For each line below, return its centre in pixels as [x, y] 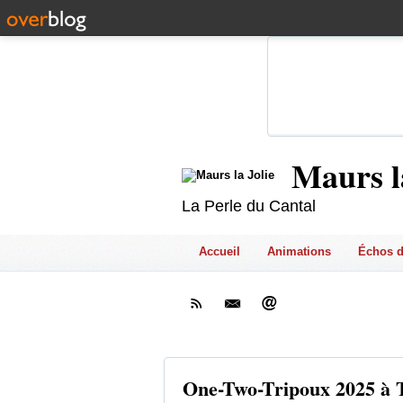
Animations [299, 251]
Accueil [219, 251]
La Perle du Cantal [249, 206]
